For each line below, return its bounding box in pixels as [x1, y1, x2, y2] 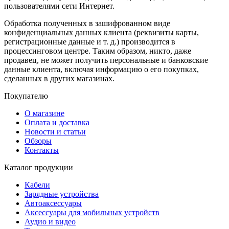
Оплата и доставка [25, 118, 89, 127]
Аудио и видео [25, 217, 76, 226]
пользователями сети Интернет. [4, 1, 114, 10]
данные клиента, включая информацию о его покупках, [4, 64, 199, 74]
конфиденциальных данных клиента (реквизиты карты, [4, 28, 199, 37]
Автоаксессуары [25, 198, 82, 208]
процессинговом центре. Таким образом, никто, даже [4, 46, 191, 55]
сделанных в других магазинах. [4, 74, 114, 83]
